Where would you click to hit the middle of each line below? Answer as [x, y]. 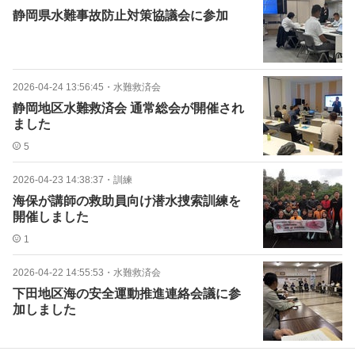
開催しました [51, 217]
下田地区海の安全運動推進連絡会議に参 [127, 294]
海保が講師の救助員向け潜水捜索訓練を [127, 201]
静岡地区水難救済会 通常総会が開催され [128, 108]
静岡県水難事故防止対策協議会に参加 [120, 15]
